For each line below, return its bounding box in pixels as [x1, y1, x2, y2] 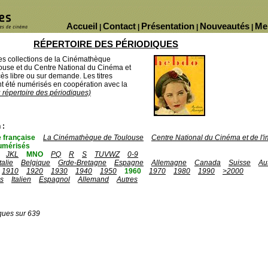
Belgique [21, 159, 50, 167]
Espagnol [39, 175, 70, 184]
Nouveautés [200, 21, 249, 31]
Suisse [229, 159, 251, 167]
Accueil [66, 21, 98, 31]
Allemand [78, 175, 109, 184]
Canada [194, 159, 221, 167]
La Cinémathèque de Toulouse [43, 133, 144, 142]
